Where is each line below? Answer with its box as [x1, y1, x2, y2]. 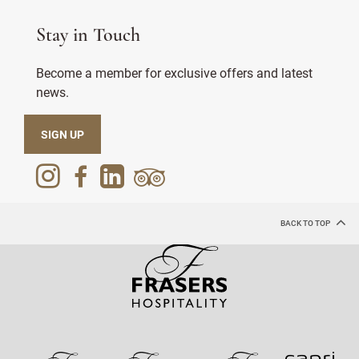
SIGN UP [41, 126, 84, 142]
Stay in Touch [36, 26, 140, 46]
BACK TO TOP [280, 217, 332, 228]
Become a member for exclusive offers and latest [36, 63, 313, 81]
